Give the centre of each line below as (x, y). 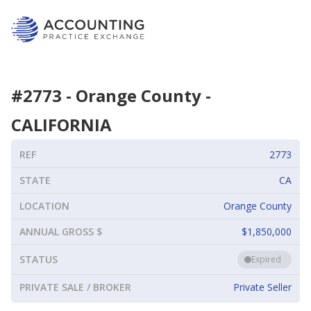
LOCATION (44, 206)
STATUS (39, 260)
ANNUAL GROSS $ (61, 232)
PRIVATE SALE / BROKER (75, 287)
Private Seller (262, 287)
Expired (266, 260)
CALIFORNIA (61, 125)
